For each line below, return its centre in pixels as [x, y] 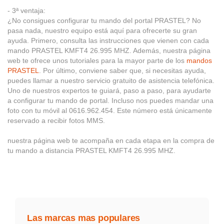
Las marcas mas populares [84, 218]
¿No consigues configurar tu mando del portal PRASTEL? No [104, 20]
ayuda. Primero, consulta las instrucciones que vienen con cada [108, 40]
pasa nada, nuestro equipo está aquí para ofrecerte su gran [102, 30]
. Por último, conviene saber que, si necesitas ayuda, [122, 70]
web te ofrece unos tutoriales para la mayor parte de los [97, 60]
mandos [199, 60]
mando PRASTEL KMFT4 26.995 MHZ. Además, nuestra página [109, 50]
